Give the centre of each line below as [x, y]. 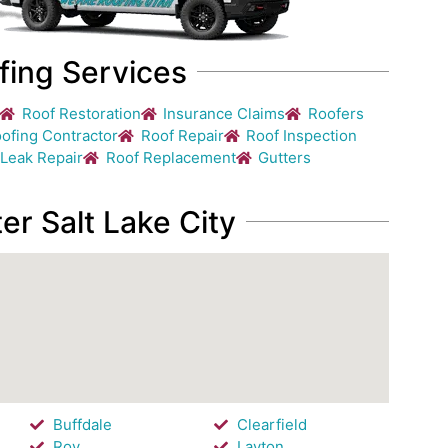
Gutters [285, 157]
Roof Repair [182, 135]
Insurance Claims [224, 113]
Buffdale [82, 424]
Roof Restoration [81, 113]
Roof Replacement [170, 157]
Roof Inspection [302, 135]
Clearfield [271, 424]
